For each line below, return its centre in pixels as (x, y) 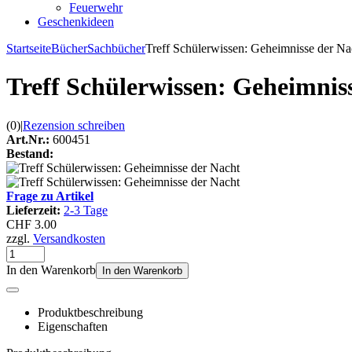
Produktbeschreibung (90, 312)
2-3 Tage (86, 210)
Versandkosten (69, 238)
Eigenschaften (73, 326)
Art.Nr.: (28, 139)
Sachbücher (116, 48)
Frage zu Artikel (50, 196)
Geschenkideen (76, 22)
